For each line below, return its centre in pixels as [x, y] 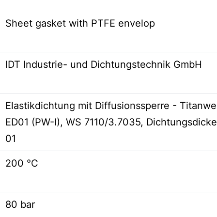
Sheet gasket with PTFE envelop [80, 23]
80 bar [20, 204]
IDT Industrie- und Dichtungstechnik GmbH [104, 64]
